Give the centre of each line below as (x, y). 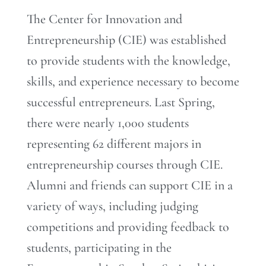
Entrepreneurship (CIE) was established (126, 40)
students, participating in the (99, 248)
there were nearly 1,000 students (108, 123)
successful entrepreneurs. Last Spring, (121, 102)
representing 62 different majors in (114, 144)
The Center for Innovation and (104, 19)
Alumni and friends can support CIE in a (130, 186)
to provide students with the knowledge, (129, 61)
